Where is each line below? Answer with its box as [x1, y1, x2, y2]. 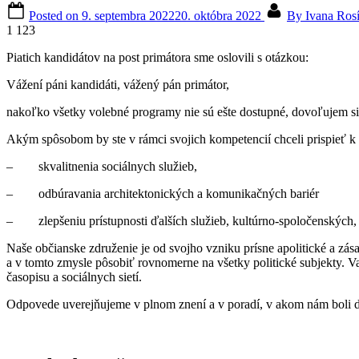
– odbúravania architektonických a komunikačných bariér [6, 186, 319, 200]
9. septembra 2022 [82, 8, 175, 22]
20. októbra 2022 [175, 8, 261, 22]
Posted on [29, 8, 82, 22]
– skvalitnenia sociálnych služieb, [6, 159, 197, 173]
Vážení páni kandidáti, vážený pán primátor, [6, 77, 229, 91]
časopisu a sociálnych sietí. [6, 269, 142, 284]
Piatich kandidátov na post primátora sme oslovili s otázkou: [6, 50, 309, 64]
